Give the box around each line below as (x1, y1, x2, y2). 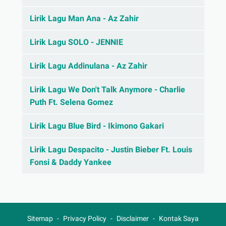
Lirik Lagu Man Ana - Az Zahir (29, 14, 139, 24)
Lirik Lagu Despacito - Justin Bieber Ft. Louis (29, 145, 192, 155)
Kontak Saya (159, 214, 199, 223)
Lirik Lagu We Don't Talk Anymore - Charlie (29, 85, 185, 95)
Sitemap (27, 214, 53, 223)
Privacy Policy (63, 214, 106, 223)
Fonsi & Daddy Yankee (29, 157, 111, 167)
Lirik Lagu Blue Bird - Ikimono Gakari (29, 121, 164, 131)
